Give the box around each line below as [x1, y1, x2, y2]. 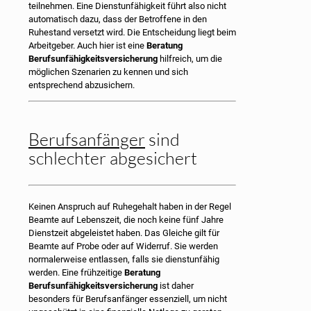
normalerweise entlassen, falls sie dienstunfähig [28, 253, 219, 264]
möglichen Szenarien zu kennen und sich [28, 66, 188, 77]
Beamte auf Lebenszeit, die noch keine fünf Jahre [28, 214, 224, 225]
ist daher [158, 280, 194, 291]
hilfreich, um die [158, 53, 222, 64]
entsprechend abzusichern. [28, 79, 135, 90]
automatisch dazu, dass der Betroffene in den [28, 13, 207, 24]
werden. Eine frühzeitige [28, 267, 124, 278]
